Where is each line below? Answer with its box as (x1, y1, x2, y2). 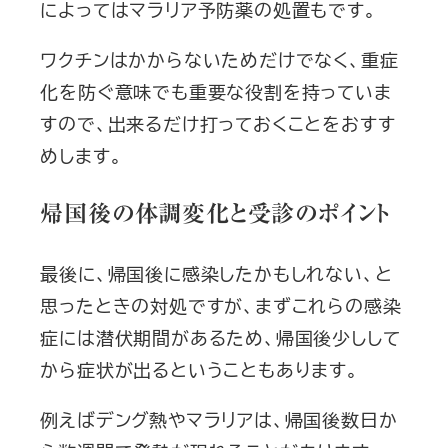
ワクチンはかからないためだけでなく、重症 (40, 46, 399, 73)
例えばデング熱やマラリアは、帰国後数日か (40, 406, 398, 433)
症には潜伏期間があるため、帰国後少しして (40, 324, 401, 351)
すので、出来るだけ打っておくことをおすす (40, 110, 396, 137)
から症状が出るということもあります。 (40, 356, 359, 383)
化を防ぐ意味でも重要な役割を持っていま (40, 78, 392, 105)
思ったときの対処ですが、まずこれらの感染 (40, 292, 402, 319)
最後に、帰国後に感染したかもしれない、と (40, 260, 393, 287)
